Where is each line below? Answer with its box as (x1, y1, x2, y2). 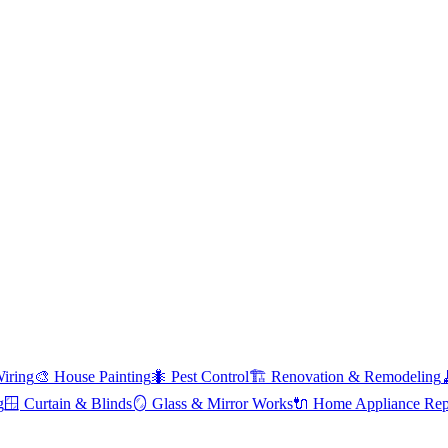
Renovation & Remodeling (271, 368, 441, 386)
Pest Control (171, 368, 249, 386)
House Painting (54, 368, 151, 386)
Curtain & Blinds (24, 395, 132, 413)
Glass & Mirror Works (152, 395, 293, 413)
